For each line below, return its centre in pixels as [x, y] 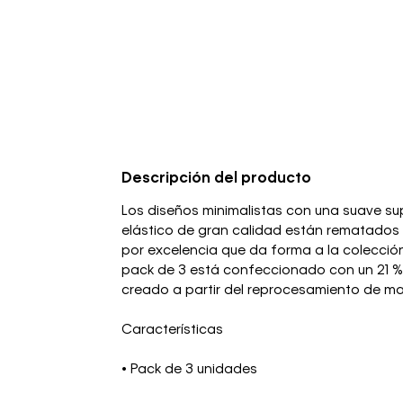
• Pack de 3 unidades [189, 369]
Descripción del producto [216, 179]
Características [172, 330]
